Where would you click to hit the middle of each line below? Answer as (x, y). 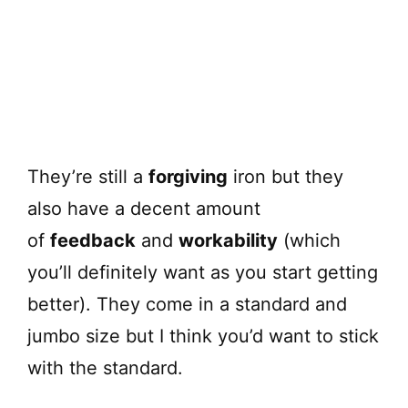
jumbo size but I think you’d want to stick (203, 337)
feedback (93, 241)
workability (228, 241)
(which (309, 241)
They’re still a (88, 177)
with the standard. (105, 368)
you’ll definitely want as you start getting (203, 273)
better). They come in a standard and (187, 305)
